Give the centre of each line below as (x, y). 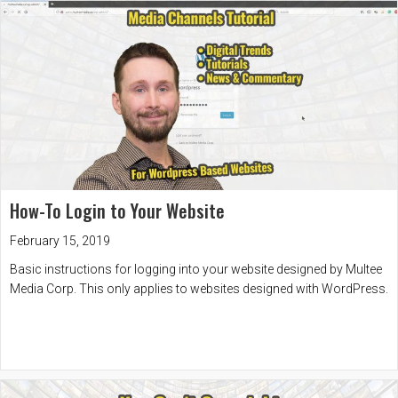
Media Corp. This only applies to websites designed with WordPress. (199, 288)
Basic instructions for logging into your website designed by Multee (196, 269)
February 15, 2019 (60, 240)
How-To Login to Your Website (117, 210)
